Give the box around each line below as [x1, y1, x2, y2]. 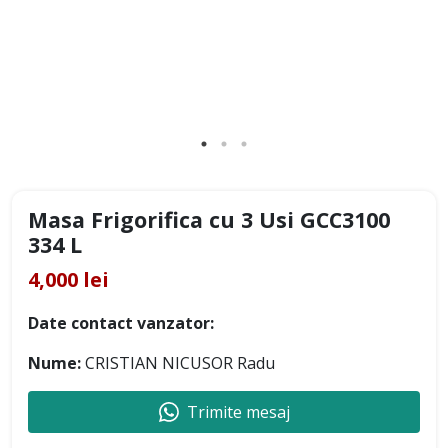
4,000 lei [28, 265, 109, 293]
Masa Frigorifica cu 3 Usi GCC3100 [28, 204, 390, 234]
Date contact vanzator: [28, 311, 214, 334]
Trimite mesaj [186, 400, 290, 423]
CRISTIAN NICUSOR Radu [81, 351, 275, 374]
